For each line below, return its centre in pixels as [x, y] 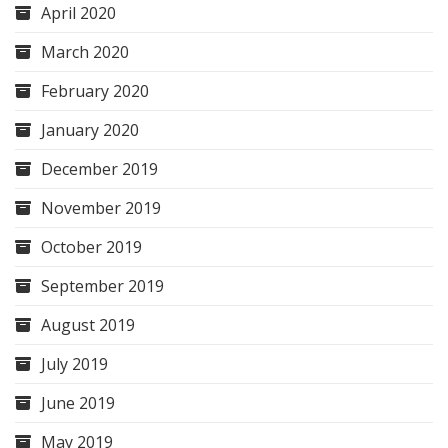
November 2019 [101, 208]
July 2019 [74, 364]
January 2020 [90, 130]
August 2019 [88, 325]
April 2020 [78, 13]
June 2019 [78, 403]
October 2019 [91, 247]
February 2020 [95, 91]
